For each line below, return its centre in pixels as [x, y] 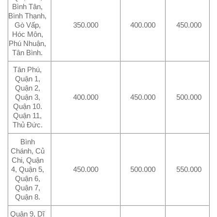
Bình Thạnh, [28, 16]
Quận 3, [27, 97]
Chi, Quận [27, 160]
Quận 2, [27, 88]
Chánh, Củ [27, 151]
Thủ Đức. [27, 125]
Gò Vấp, [27, 25]
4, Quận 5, [27, 170]
